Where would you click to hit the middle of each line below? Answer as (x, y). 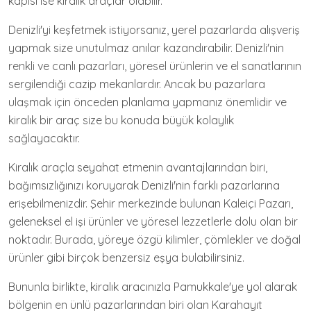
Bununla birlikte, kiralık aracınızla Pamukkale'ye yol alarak (153, 286)
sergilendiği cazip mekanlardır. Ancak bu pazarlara (137, 84)
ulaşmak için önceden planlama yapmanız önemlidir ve (148, 102)
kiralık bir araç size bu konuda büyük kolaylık (121, 120)
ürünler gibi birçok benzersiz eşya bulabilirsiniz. (126, 257)
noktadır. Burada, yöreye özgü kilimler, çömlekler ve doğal (154, 239)
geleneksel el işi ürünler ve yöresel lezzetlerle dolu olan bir (153, 221)
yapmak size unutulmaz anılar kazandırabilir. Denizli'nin (146, 48)
